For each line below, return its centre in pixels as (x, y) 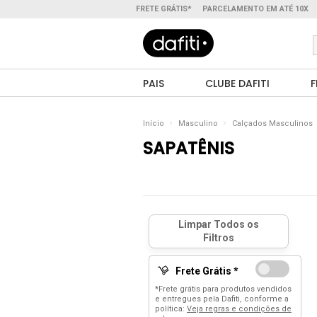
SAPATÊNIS (189, 148)
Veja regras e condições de (239, 309)
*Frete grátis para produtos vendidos (223, 289)
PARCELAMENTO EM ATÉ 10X (255, 9)
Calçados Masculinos (272, 123)
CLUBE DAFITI (238, 83)
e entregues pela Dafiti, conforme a (222, 299)
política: (171, 309)
